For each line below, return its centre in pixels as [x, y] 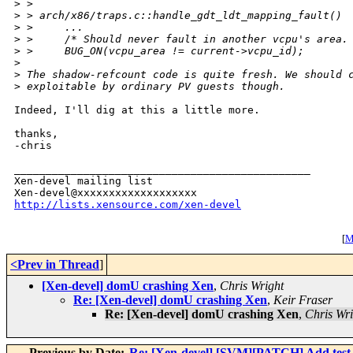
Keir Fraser [303, 300]
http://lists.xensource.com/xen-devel [128, 205]
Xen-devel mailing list [84, 181]
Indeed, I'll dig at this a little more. [137, 110]
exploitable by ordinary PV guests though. [153, 87]
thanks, [36, 134]
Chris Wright [252, 286]
